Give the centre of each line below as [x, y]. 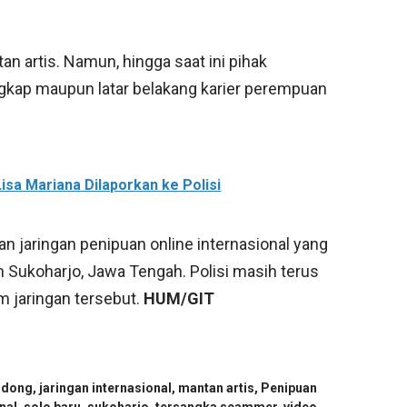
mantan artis [217, 388]
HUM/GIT [179, 299]
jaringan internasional [106, 388]
